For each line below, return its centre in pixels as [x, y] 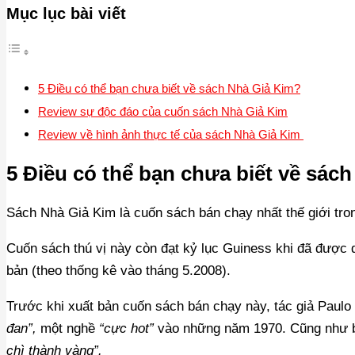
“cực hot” [126, 328]
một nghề [68, 328]
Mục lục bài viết [66, 13]
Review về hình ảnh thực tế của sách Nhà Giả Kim [171, 135]
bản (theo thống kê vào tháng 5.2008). [120, 270]
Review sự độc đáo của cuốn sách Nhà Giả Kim [163, 112]
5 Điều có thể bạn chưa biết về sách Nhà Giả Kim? [169, 89]
